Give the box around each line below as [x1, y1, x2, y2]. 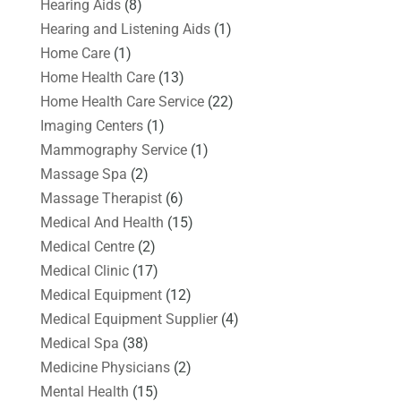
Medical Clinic [39, 261, 129, 279]
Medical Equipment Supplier [39, 310, 218, 328]
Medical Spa [39, 334, 119, 352]
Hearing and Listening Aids [39, 20, 210, 38]
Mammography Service [39, 141, 187, 158]
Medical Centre [39, 237, 134, 255]
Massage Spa [39, 165, 127, 183]
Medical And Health [39, 213, 164, 231]
